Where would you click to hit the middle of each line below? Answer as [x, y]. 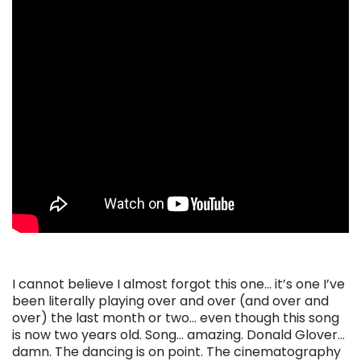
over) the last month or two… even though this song [176, 317]
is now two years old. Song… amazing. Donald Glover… [178, 334]
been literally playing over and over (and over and [170, 301]
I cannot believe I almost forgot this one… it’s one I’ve [178, 284]
